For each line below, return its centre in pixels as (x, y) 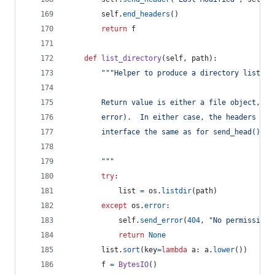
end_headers (146, 14)
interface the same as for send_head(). (166, 132)
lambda (174, 250)
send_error (161, 220)
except (114, 206)
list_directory (131, 58)
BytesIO (134, 265)
